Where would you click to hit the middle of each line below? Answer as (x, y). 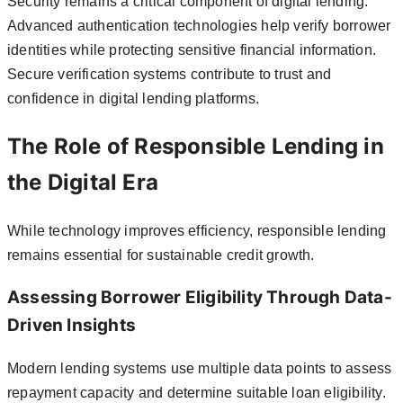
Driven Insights (72, 326)
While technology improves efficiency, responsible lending (197, 230)
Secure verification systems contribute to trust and (170, 74)
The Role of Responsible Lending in (196, 146)
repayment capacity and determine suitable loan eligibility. (197, 393)
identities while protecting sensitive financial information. (192, 49)
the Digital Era (83, 182)
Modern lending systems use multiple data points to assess (200, 369)
